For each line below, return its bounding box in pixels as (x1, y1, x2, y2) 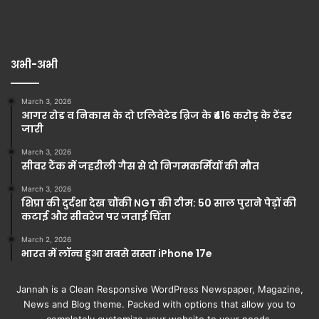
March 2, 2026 (21, 235, 71, 244)
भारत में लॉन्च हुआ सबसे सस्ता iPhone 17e (21, 246, 212, 261)
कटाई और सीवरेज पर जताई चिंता (21, 209, 171, 224)
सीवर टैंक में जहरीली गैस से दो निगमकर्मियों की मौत (21, 159, 259, 174)
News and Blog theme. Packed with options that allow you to (23, 298, 296, 310)
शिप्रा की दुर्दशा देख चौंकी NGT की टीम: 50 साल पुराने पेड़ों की (21, 196, 296, 211)
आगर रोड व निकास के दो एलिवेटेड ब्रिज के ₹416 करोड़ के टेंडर (21, 108, 292, 123)
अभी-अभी (11, 57, 58, 73)
